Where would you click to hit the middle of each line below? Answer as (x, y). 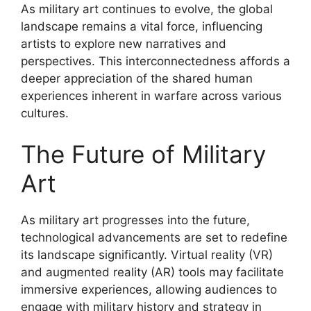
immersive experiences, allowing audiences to (149, 289)
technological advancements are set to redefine (154, 237)
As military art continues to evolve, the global (147, 9)
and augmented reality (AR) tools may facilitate (152, 272)
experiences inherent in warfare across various (151, 95)
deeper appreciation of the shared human (137, 78)
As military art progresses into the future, (135, 220)
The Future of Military (143, 154)
